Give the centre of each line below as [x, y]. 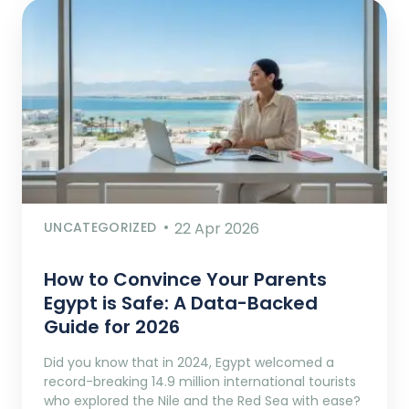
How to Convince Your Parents [185, 279]
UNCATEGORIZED [100, 227]
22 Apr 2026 [217, 228]
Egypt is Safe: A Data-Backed [181, 303]
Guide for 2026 [112, 326]
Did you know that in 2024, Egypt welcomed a [189, 362]
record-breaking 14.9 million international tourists [200, 381]
